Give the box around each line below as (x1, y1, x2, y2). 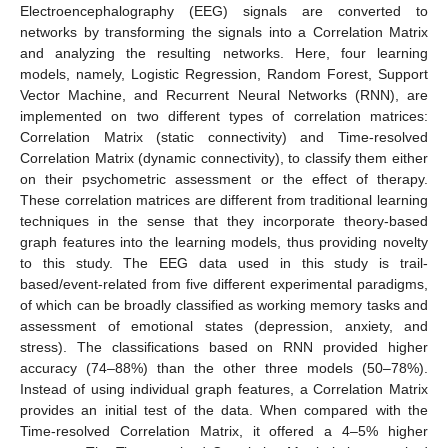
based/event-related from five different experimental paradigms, (20, 275, 428, 292)
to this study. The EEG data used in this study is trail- (20, 254, 428, 271)
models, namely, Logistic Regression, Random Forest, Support (20, 65, 428, 82)
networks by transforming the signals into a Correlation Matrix (20, 23, 428, 40)
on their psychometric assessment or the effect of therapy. (20, 170, 428, 187)
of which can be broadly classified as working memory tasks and (20, 296, 428, 313)
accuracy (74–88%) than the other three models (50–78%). (20, 359, 428, 376)
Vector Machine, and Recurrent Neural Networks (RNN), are (20, 86, 428, 103)
